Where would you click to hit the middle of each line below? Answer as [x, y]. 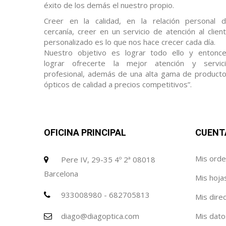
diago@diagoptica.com [100, 216]
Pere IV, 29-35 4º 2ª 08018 [108, 159]
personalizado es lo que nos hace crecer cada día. [130, 42]
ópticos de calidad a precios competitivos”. [118, 84]
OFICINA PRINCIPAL [85, 132]
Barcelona [61, 174]
